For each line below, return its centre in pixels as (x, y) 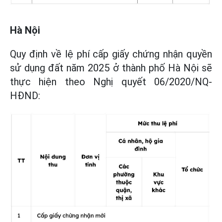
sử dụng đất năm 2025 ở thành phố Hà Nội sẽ (111, 68)
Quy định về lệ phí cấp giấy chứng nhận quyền (111, 54)
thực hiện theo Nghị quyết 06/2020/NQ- (111, 82)
